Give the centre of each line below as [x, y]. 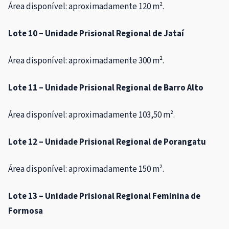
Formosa [26, 211]
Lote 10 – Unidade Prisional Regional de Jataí [96, 34]
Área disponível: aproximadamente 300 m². [86, 61]
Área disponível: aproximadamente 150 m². [86, 169]
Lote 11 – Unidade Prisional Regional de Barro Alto [106, 88]
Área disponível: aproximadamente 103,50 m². [91, 115]
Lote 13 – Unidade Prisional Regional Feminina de [104, 197]
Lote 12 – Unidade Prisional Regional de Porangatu [107, 142]
